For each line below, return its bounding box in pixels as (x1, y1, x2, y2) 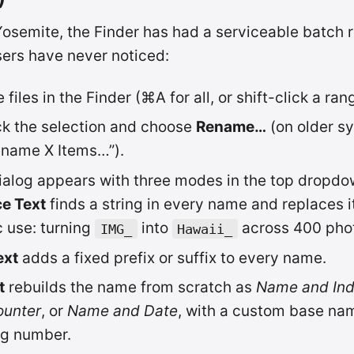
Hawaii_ (177, 220, 233, 237)
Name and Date (67, 302, 179, 321)
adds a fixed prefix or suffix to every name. (18, 248, 327, 267)
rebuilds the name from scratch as (5, 278, 257, 297)
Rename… (195, 118, 266, 137)
